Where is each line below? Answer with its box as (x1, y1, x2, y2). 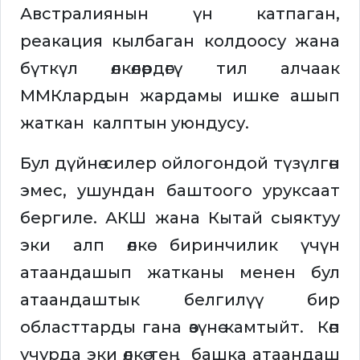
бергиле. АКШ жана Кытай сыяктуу (20, 208, 340, 228)
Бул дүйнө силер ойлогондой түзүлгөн (20, 153, 340, 174)
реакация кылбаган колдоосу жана (20, 31, 340, 51)
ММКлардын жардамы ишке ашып (20, 86, 340, 106)
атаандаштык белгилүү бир (20, 290, 340, 310)
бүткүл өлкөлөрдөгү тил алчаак (20, 59, 340, 79)
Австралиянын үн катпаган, (20, 4, 340, 24)
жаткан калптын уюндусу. (20, 113, 249, 133)
